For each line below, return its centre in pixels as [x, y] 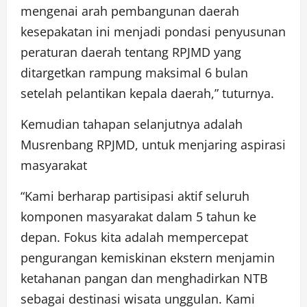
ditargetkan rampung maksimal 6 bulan [134, 73]
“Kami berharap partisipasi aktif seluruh [135, 196]
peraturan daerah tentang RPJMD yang [131, 52]
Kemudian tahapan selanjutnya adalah [132, 124]
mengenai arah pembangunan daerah [130, 11]
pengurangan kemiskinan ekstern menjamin [148, 258]
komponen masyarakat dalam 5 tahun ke [138, 217]
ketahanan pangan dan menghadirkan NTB [144, 279]
